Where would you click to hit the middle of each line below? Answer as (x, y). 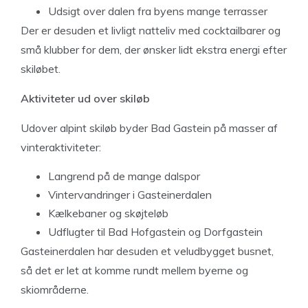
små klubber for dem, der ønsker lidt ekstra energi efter (154, 49)
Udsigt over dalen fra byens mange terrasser (158, 11)
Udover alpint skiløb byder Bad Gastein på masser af (149, 128)
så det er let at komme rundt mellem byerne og (134, 270)
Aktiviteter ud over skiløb (85, 98)
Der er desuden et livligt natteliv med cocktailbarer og (151, 30)
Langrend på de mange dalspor (124, 176)
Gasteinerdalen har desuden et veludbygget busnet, (147, 251)
